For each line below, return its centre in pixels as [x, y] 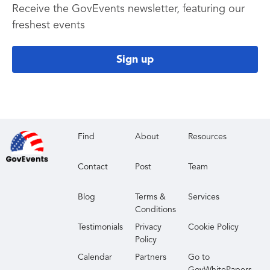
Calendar [95, 257]
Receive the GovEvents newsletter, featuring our [128, 9]
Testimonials [101, 227]
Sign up [135, 59]
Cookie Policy [214, 227]
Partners [151, 257]
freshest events [49, 25]
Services [204, 197]
